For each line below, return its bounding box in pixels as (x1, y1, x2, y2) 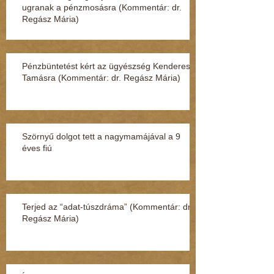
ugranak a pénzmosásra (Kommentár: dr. (22, 2, 182, 12)
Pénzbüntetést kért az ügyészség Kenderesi (22, 61, 192, 71)
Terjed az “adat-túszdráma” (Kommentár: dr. (22, 201, 193, 212)
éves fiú (22, 143, 52, 153)
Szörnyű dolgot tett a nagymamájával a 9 (22, 131, 180, 141)
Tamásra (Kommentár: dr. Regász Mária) (22, 72, 180, 83)
